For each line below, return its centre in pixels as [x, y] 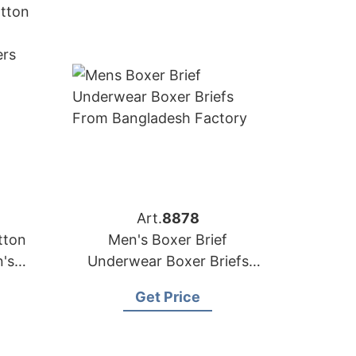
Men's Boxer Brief [168, 240]
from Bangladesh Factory [168, 282]
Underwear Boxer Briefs [168, 261]
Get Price [168, 297]
